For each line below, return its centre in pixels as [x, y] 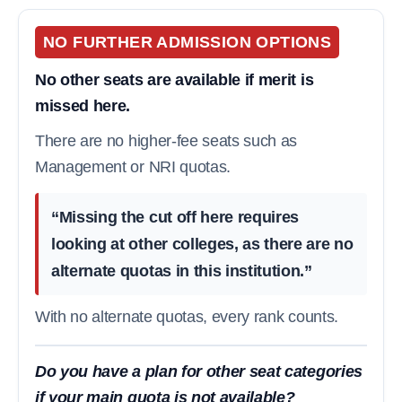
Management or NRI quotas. [133, 166]
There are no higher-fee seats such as [166, 140]
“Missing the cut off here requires [175, 217]
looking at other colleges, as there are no [202, 244]
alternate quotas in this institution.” [182, 271]
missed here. [83, 105]
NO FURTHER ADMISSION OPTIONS [188, 42]
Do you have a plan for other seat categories [199, 371]
